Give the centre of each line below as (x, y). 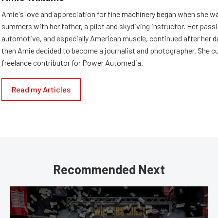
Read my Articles (41, 89)
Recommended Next (109, 169)
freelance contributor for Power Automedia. (72, 63)
